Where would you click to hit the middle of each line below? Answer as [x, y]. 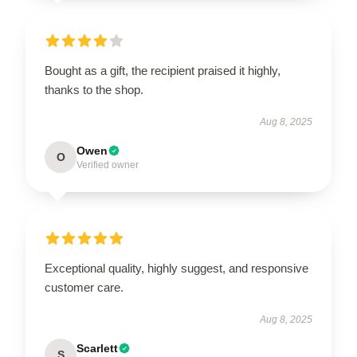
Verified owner [108, 165]
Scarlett [97, 348]
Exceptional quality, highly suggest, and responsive [177, 268]
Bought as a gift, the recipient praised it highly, [163, 71]
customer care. [84, 287]
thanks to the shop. [94, 90]
